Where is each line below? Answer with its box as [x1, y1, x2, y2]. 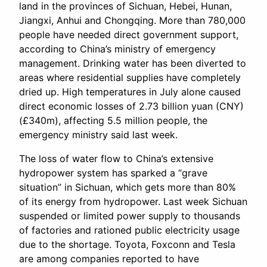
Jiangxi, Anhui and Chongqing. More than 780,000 [19, 14, 246, 27]
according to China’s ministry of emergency [19, 43, 216, 55]
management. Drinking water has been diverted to [19, 57, 246, 70]
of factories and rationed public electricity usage [19, 224, 240, 237]
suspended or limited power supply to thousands [19, 210, 240, 222]
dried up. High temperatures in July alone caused [19, 86, 241, 98]
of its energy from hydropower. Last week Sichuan [19, 195, 247, 208]
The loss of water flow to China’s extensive [19, 153, 213, 165]
